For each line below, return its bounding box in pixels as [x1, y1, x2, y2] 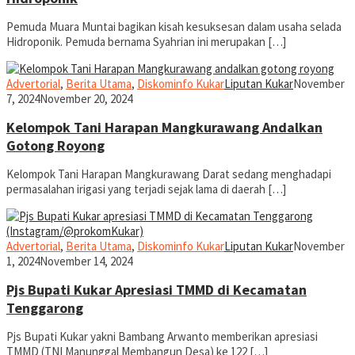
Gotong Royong [6, 136, 105, 155]
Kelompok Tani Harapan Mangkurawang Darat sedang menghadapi [6, 166, 331, 181]
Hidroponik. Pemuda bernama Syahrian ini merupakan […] [6, 34, 286, 50]
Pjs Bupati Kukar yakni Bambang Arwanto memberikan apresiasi [6, 328, 318, 344]
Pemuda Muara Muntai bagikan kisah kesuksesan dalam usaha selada [6, 19, 342, 35]
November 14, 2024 [40, 253, 132, 269]
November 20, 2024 [40, 91, 132, 107]
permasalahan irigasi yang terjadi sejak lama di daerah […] [6, 181, 286, 197]
